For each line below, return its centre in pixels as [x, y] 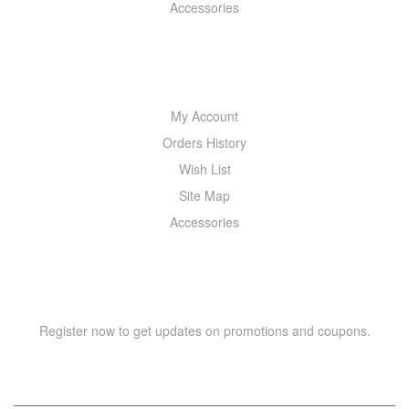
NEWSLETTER [204, 276]
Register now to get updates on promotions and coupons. [204, 330]
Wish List [204, 168]
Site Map [204, 195]
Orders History [204, 142]
